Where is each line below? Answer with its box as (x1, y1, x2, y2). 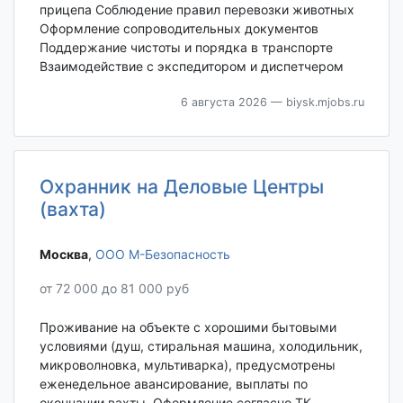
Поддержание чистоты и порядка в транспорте (39, 40, 333, 56)
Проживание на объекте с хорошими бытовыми (39, 318, 336, 335)
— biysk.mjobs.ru (266, 95, 364, 110)
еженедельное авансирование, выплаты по (39, 375, 308, 391)
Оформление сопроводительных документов (39, 21, 318, 37)
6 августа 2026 (180, 95, 267, 110)
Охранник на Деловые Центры (39, 175, 324, 199)
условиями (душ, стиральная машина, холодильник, (39, 337, 363, 354)
